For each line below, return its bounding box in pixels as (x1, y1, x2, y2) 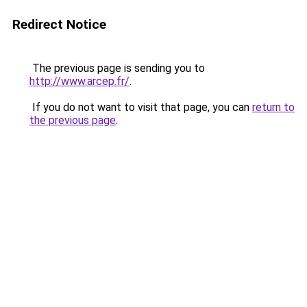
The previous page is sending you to (29, 62, 205, 75)
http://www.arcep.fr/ (29, 75, 130, 88)
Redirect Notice (12, 16, 106, 32)
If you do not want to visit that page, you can (29, 101, 252, 114)
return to (252, 101, 295, 114)
